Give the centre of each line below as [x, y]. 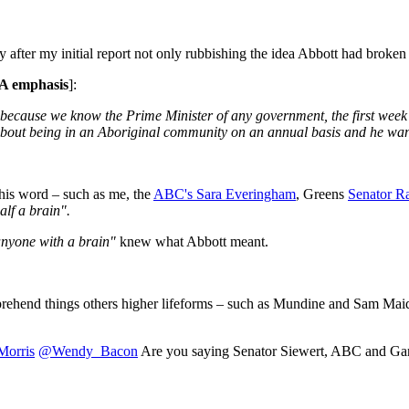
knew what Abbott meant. [192, 241]
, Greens [322, 194]
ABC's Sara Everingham [225, 194]
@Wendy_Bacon [88, 351]
